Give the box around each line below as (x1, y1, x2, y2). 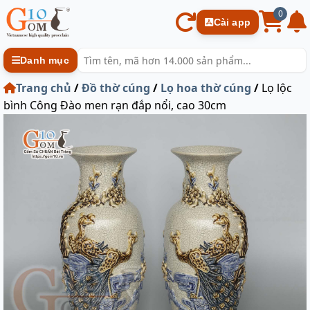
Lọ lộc (259, 80, 292, 95)
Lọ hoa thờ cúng (161, 80, 251, 95)
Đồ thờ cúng (82, 80, 150, 95)
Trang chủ (16, 80, 71, 95)
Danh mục (20, 55, 69, 66)
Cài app (213, 17, 250, 28)
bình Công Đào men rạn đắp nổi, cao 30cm (3, 98, 226, 113)
